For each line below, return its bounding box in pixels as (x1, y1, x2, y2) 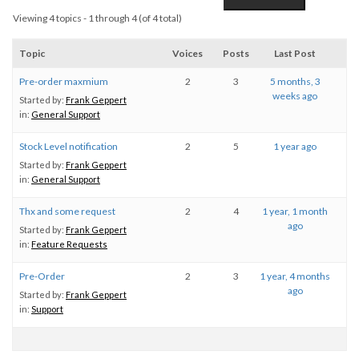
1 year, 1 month (262, 205, 328, 217)
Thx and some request (19, 205, 115, 217)
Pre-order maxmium (19, 75, 108, 87)
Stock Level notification (19, 140, 118, 152)
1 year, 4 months (260, 270, 330, 282)
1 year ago (273, 140, 317, 152)
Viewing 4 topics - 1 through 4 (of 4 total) (13, 12, 182, 24)
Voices (172, 47, 203, 59)
